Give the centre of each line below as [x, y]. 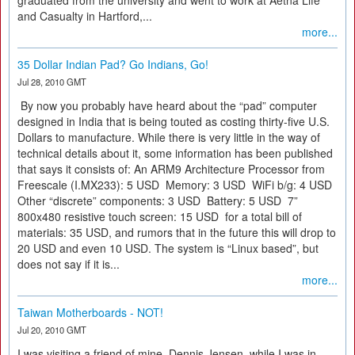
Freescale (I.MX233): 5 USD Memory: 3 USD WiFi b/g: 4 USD [176, 185]
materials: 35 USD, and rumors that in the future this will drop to [177, 232]
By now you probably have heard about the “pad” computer [167, 105]
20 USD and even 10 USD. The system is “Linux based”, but [168, 248]
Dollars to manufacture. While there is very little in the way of [169, 137]
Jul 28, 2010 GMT [52, 82]
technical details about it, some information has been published [175, 153]
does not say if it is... [69, 264]
